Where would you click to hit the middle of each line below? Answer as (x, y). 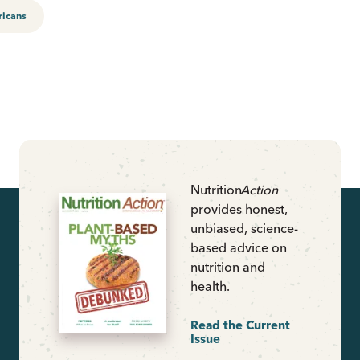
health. (210, 286)
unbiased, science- (244, 228)
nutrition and (228, 267)
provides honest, (239, 209)
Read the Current (240, 325)
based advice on (239, 247)
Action (260, 190)
